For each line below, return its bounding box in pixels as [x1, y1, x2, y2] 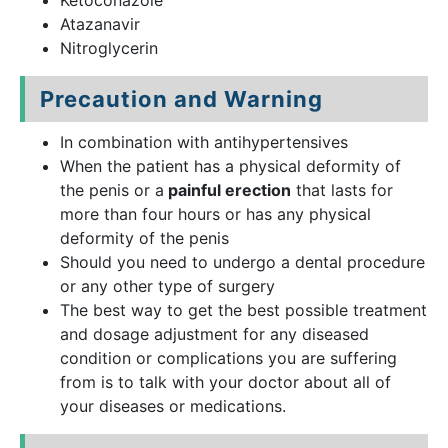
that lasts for [291, 180, 393, 200]
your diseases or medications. [60, 396, 286, 416]
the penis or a [60, 180, 164, 200]
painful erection [164, 180, 291, 200]
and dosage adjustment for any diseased [60, 324, 369, 344]
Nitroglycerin [60, 38, 158, 58]
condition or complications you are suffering [60, 348, 397, 368]
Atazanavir [60, 14, 140, 34]
